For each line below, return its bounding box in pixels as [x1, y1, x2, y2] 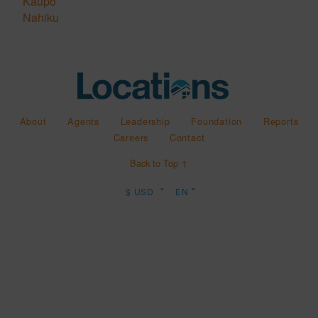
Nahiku [23, 9, 59, 26]
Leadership [120, 114, 170, 128]
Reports [263, 114, 299, 128]
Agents [67, 114, 99, 128]
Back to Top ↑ [130, 156, 188, 170]
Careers [113, 131, 149, 145]
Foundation [191, 114, 243, 128]
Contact [169, 131, 205, 145]
